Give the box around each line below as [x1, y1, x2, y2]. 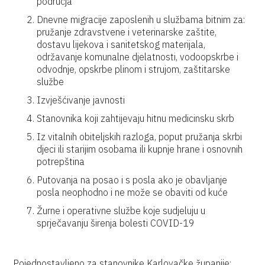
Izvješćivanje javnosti [37, 94, 125, 106]
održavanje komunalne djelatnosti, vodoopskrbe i [37, 51, 239, 63]
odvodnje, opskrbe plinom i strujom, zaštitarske [37, 63, 231, 75]
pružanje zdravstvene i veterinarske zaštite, [37, 26, 217, 38]
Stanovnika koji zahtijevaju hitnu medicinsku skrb [37, 112, 235, 124]
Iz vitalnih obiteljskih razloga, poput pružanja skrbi [37, 131, 243, 143]
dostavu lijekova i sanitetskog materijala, [37, 38, 206, 50]
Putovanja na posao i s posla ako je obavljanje [37, 174, 228, 186]
